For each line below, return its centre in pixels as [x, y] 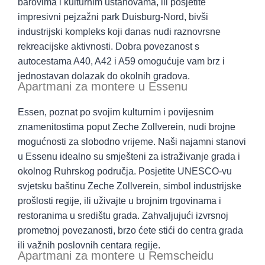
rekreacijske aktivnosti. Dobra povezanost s [109, 46]
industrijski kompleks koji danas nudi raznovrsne [119, 31]
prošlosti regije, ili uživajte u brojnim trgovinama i [119, 201]
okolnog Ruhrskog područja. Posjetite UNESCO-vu [125, 171]
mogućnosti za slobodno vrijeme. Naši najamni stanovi [132, 141]
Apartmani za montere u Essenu [103, 86]
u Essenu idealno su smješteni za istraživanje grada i [129, 156]
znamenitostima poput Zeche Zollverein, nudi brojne [127, 127]
